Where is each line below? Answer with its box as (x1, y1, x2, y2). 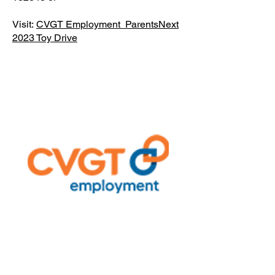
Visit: (12, 18, 36, 30)
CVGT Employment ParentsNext (36, 18, 179, 30)
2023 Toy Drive (12, 32, 77, 44)
